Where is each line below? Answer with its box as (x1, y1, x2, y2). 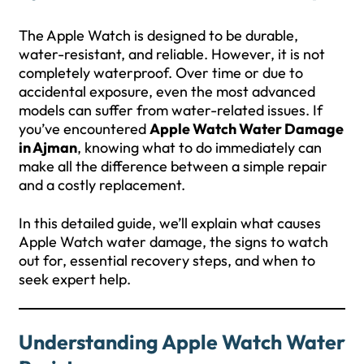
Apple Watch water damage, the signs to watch (19, 232, 328, 251)
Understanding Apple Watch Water (19, 328, 345, 355)
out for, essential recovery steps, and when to (19, 250, 315, 270)
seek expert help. (19, 269, 131, 288)
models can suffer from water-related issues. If (19, 100, 323, 119)
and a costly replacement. (19, 175, 185, 194)
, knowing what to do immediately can (77, 137, 322, 157)
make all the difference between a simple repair (19, 156, 327, 175)
